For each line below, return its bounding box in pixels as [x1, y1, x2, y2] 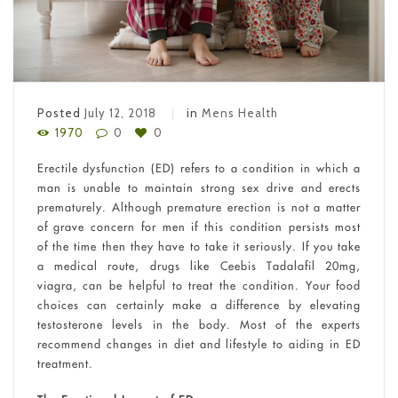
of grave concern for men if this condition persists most [36, 219, 362, 234]
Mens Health [201, 105, 278, 120]
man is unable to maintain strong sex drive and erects [36, 179, 362, 195]
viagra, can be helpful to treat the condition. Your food [36, 277, 362, 292]
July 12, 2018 [84, 105, 156, 120]
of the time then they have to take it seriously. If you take [36, 238, 362, 253]
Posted [36, 105, 84, 120]
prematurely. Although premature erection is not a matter [36, 199, 362, 214]
